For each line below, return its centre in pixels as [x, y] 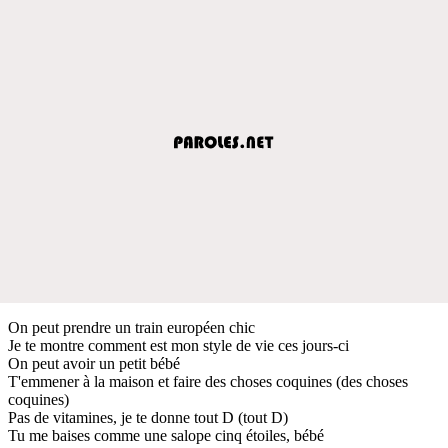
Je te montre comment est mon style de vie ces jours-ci [178, 345]
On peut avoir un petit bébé [94, 363]
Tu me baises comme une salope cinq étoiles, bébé [166, 435]
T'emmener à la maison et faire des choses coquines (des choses [208, 381]
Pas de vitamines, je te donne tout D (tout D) [148, 417]
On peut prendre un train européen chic [131, 327]
